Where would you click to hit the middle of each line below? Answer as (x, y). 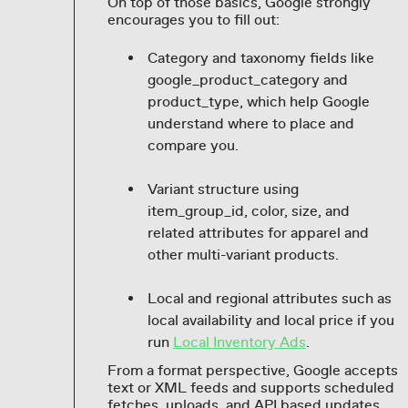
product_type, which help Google (258, 102)
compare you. (193, 146)
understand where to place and (250, 124)
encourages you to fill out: (193, 20)
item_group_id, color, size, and (248, 212)
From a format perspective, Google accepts (252, 371)
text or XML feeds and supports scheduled (250, 388)
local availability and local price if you (270, 321)
